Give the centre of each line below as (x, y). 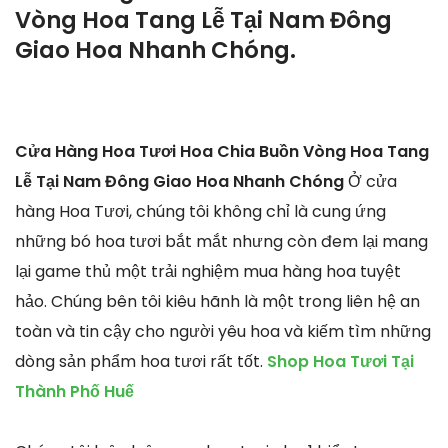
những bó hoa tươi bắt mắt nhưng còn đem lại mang (221, 241)
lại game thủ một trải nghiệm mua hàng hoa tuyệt (208, 271)
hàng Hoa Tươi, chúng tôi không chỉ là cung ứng (200, 211)
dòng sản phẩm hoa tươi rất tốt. (141, 361)
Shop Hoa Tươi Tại (340, 361)
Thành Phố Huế (74, 391)
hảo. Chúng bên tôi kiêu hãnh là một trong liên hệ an (217, 301)
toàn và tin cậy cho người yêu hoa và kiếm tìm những (223, 331)
